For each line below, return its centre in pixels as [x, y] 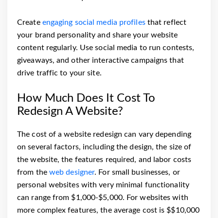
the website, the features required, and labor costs [104, 159]
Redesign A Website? [70, 111]
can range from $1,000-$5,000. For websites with [103, 197]
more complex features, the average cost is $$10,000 [109, 210]
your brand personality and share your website [98, 35]
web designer [72, 172]
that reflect [166, 22]
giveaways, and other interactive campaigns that [100, 60]
